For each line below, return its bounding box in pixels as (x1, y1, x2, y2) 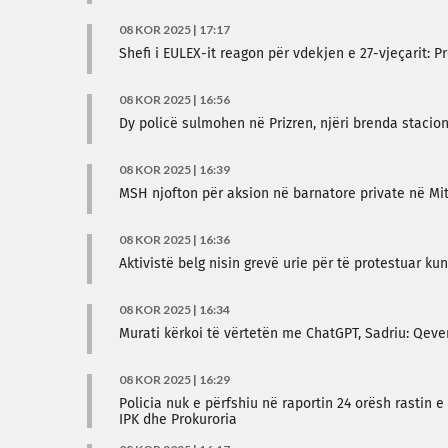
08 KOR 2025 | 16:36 (119, 232, 230, 247)
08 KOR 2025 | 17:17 (119, 22, 230, 37)
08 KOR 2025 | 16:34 (119, 302, 230, 317)
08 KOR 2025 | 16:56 (119, 92, 230, 107)
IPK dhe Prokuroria (119, 413, 237, 427)
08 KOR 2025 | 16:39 (119, 162, 230, 177)
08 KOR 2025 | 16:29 (119, 372, 230, 387)
